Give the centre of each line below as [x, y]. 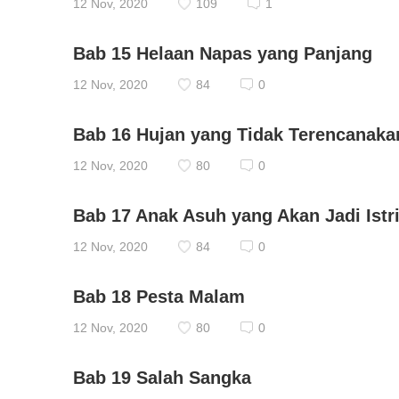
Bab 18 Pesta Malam [159, 297]
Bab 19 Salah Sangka [162, 378]
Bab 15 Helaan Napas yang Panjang [223, 53]
